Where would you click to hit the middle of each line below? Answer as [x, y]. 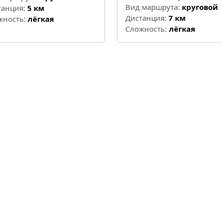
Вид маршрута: [153, 7]
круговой [200, 7]
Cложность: [146, 29]
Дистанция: [146, 18]
